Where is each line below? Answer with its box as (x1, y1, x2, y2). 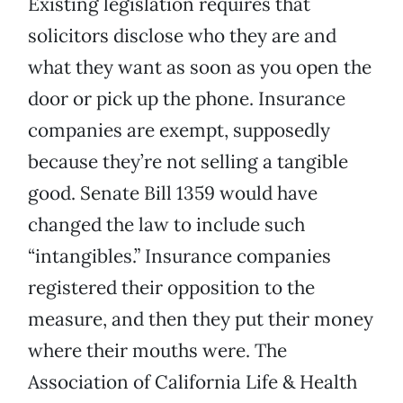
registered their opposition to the (28, 275, 315, 300)
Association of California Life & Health (28, 370, 357, 395)
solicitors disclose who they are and (28, 23, 336, 49)
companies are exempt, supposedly (28, 118, 330, 143)
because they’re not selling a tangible (28, 149, 348, 175)
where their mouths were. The (28, 338, 287, 363)
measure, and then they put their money (28, 307, 373, 332)
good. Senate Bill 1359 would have (28, 181, 318, 206)
